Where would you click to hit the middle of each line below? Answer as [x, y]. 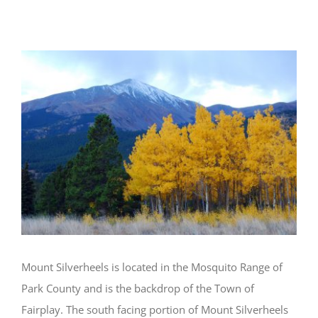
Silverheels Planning [105, 30]
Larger [36, 81]
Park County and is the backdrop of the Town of [138, 288]
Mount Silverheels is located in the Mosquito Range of [152, 267]
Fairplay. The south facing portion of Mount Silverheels [155, 309]
